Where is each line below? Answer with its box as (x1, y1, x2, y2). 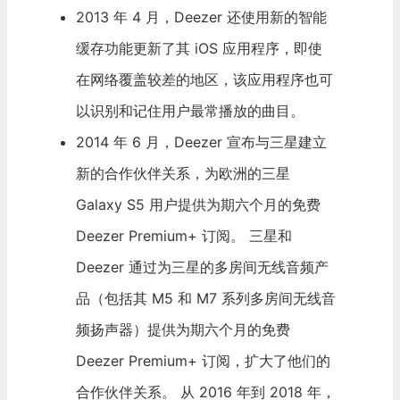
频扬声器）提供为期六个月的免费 (75, 321, 290, 339)
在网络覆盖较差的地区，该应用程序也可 (75, 71, 333, 89)
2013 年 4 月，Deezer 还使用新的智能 (75, 8, 327, 27)
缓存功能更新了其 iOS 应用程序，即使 (75, 39, 322, 58)
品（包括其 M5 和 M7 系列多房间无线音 (75, 289, 336, 308)
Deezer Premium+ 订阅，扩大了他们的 (75, 352, 330, 371)
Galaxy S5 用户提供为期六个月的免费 (75, 196, 321, 214)
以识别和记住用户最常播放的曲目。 (75, 102, 304, 121)
